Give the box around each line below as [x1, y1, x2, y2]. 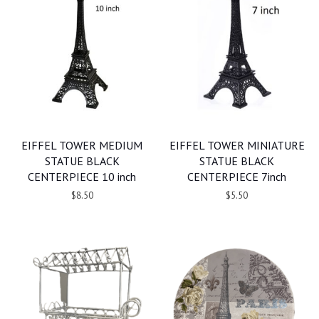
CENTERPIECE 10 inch [28, 169, 137, 184]
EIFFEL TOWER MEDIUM [21, 138, 143, 153]
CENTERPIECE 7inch [187, 169, 287, 184]
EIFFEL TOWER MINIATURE [169, 138, 305, 153]
